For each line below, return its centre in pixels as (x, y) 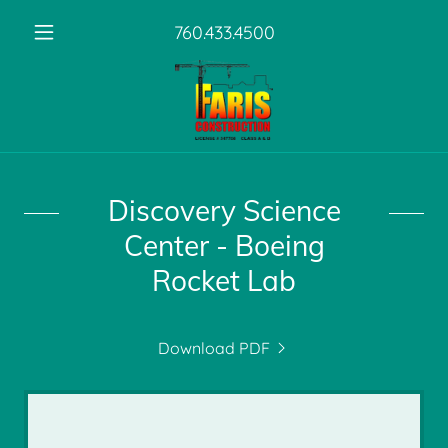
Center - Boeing (224, 245)
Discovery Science (224, 210)
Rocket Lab (224, 280)
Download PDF (214, 348)
